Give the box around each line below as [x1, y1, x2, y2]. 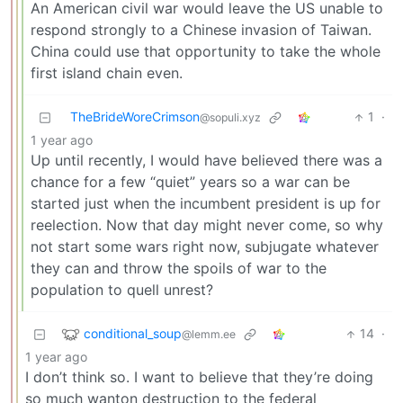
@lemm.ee [182, 327, 236, 341]
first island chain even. [31, 64, 183, 83]
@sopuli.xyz [200, 111, 261, 125]
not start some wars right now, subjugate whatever [31, 237, 379, 256]
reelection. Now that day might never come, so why [31, 216, 383, 235]
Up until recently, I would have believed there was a [31, 151, 382, 170]
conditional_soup [84, 325, 182, 341]
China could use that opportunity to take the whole [31, 42, 381, 61]
